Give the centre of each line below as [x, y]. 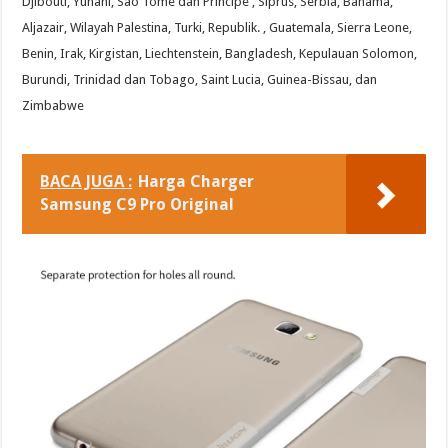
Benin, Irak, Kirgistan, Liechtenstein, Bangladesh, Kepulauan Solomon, [220, 54]
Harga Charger [196, 182]
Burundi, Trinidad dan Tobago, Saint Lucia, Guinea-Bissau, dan [200, 80]
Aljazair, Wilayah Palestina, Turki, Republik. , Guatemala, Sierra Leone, [217, 28]
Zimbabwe [53, 106]
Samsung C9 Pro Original [137, 205]
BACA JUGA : [86, 182]
